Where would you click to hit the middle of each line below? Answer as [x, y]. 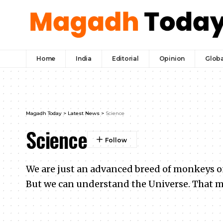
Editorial [125, 58]
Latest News [84, 113]
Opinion [172, 58]
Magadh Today [44, 113]
